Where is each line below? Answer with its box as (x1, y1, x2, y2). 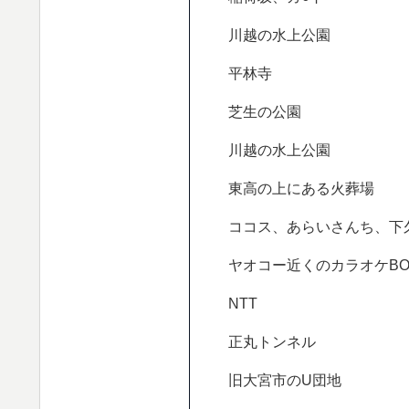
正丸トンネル (227, 332, 316, 350)
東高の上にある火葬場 (227, 179, 374, 196)
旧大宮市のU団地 (227, 371, 341, 388)
